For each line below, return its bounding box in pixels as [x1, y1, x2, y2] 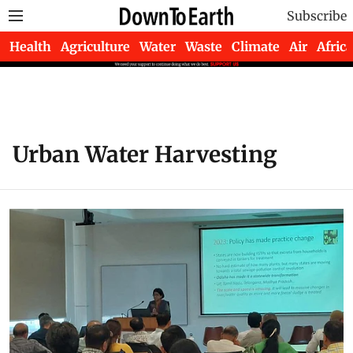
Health [9, 39, 51, 54]
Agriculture [61, 39, 130, 54]
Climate [232, 39, 280, 54]
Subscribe [287, 8, 347, 24]
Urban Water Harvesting [13, 140, 277, 169]
